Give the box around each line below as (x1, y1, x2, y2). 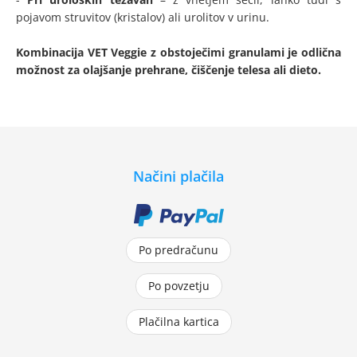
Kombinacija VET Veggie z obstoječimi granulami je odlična (16, 45, 341, 61)
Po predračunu (139, 242, 218, 258)
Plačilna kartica (138, 314, 219, 330)
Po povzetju (147, 278, 210, 294)
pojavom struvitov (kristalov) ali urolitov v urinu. (16, 10, 273, 25)
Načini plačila (133, 167, 224, 186)
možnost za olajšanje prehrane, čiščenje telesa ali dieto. (16, 62, 321, 78)
